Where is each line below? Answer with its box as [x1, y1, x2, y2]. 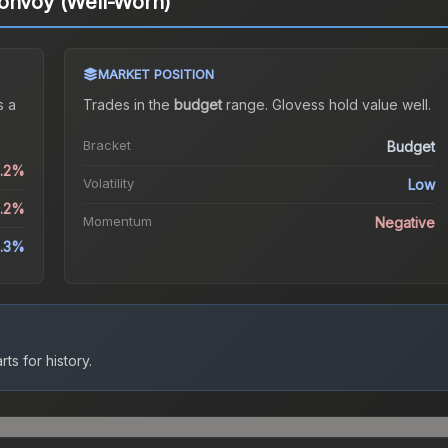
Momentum [82, 213, 152, 230]
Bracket [82, 137, 131, 154]
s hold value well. [317, 96, 431, 114]
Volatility [82, 175, 134, 192]
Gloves [271, 96, 318, 114]
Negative [375, 214, 436, 232]
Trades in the [82, 96, 174, 114]
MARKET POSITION [97, 66, 214, 83]
